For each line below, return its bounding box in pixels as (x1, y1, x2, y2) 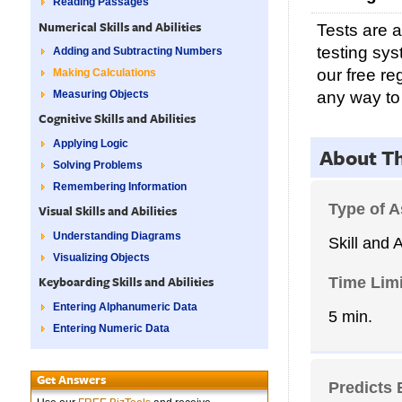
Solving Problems (53, 159, 144, 170)
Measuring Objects (53, 89, 150, 100)
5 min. (328, 306, 372, 326)
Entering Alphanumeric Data (53, 301, 198, 312)
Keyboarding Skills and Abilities (38, 273, 214, 292)
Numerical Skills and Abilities (38, 17, 201, 36)
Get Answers (37, 371, 107, 389)
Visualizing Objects (53, 251, 151, 263)
